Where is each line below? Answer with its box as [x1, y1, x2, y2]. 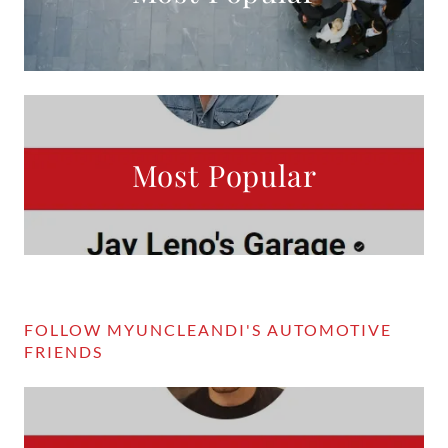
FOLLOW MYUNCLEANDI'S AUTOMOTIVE [24, 320, 392, 339]
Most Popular [131, 155, 317, 194]
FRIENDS [24, 342, 103, 361]
